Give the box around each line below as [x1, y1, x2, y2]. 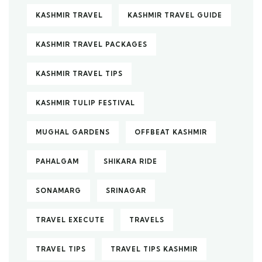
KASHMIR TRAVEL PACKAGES [36, 40, 147, 49]
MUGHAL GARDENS [36, 128, 110, 136]
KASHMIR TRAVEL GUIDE [127, 11, 222, 19]
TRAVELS [129, 216, 164, 224]
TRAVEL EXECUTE [36, 216, 105, 224]
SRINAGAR [106, 187, 146, 195]
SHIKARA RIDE [104, 157, 157, 166]
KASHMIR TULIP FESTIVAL [36, 99, 135, 107]
